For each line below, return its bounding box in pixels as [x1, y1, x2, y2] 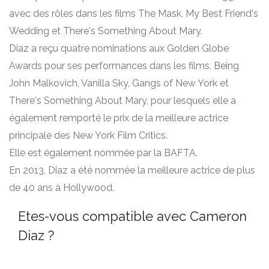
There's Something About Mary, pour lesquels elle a [9, 95, 236, 106]
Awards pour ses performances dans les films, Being [9, 60, 239, 71]
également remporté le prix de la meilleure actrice [9, 112, 228, 124]
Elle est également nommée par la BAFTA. [9, 147, 198, 159]
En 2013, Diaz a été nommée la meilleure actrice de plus [9, 165, 255, 176]
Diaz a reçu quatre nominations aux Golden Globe [9, 43, 229, 54]
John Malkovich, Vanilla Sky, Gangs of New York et [9, 77, 229, 89]
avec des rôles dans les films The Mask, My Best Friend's [9, 8, 258, 19]
